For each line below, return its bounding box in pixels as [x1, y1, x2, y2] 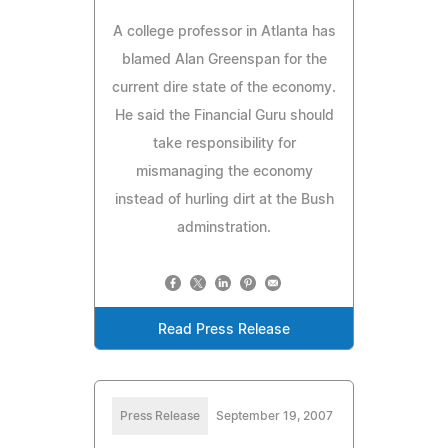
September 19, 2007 [215, 409, 333, 422]
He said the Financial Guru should [114, 108, 334, 123]
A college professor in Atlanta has [112, 24, 336, 39]
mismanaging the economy [135, 164, 313, 179]
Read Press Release [158, 322, 290, 337]
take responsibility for [152, 136, 296, 151]
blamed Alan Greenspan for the [121, 52, 327, 67]
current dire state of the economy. [112, 80, 336, 95]
